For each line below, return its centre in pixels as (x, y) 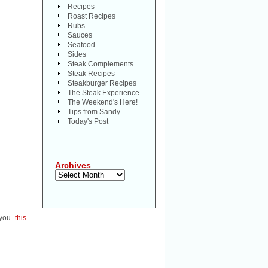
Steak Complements (100, 64)
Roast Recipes (92, 16)
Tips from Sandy (94, 112)
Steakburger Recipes (102, 83)
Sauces (80, 35)
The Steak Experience (103, 93)
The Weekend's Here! (103, 102)
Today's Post (88, 121)
